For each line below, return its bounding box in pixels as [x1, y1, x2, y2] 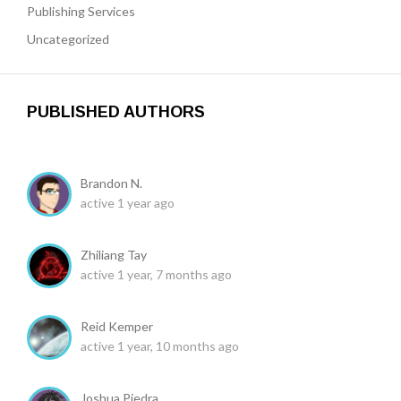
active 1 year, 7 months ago [81, 266, 232, 282]
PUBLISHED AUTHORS [27, 102, 205, 121]
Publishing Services [27, 3, 135, 19]
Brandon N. [81, 175, 142, 191]
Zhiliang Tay [81, 246, 147, 262]
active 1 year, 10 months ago [81, 337, 239, 354]
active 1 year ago [81, 194, 175, 210]
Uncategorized [27, 30, 109, 47]
